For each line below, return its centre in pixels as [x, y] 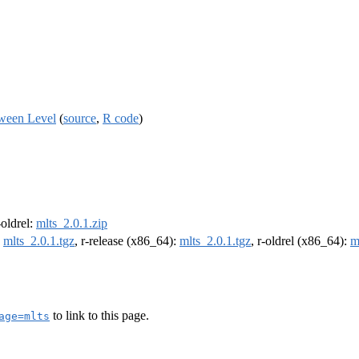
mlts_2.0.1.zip [72, 224]
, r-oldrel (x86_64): [301, 241]
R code [121, 118]
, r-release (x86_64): [127, 241]
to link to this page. [99, 315]
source [80, 118]
